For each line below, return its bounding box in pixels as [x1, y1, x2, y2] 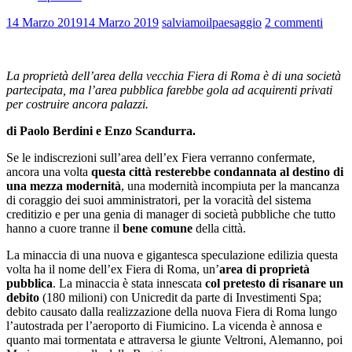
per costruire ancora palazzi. [6, 97, 148, 111]
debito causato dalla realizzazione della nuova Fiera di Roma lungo [6, 304, 337, 318]
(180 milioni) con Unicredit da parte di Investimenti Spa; [42, 290, 321, 304]
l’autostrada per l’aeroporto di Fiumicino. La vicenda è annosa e [6, 318, 322, 332]
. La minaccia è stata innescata [53, 276, 205, 290]
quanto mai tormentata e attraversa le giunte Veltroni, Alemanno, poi [6, 332, 343, 346]
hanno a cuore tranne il [6, 221, 123, 235]
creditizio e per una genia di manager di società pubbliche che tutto [6, 207, 335, 221]
